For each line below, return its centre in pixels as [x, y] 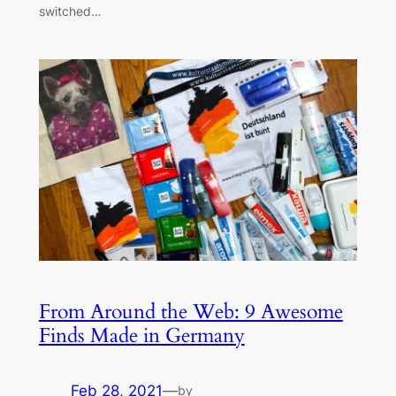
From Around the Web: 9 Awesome [190, 311]
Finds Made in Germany [141, 335]
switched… [70, 11]
